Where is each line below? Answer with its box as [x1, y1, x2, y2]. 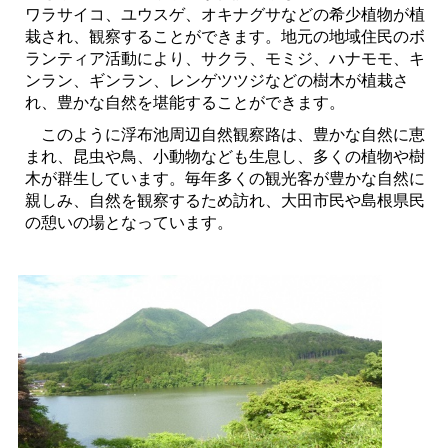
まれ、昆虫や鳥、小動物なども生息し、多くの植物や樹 [24, 144, 425, 168]
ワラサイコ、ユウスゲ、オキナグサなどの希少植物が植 [24, 2, 425, 26]
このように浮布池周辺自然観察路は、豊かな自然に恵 [24, 122, 425, 146]
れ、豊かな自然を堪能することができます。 [24, 90, 345, 114]
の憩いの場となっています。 [24, 210, 233, 234]
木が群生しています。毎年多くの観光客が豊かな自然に [24, 166, 425, 190]
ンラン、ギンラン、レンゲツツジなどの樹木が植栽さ [24, 68, 409, 92]
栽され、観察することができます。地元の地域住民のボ [24, 24, 425, 48]
